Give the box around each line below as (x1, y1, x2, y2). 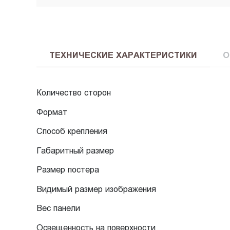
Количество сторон (36, 88, 111, 98)
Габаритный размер (36, 145, 114, 155)
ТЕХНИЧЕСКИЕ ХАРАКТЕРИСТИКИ (49, 50, 197, 60)
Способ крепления (36, 126, 107, 136)
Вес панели (36, 203, 80, 213)
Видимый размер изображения (36, 184, 156, 194)
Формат (36, 107, 67, 117)
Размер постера (36, 165, 99, 175)
